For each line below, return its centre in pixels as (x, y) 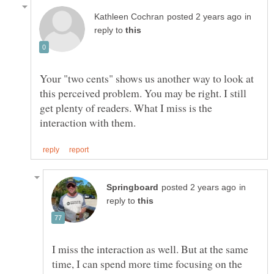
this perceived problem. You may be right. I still (143, 93)
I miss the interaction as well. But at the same (150, 249)
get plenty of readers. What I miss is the (126, 108)
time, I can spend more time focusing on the (147, 263)
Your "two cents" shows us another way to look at (147, 79)
